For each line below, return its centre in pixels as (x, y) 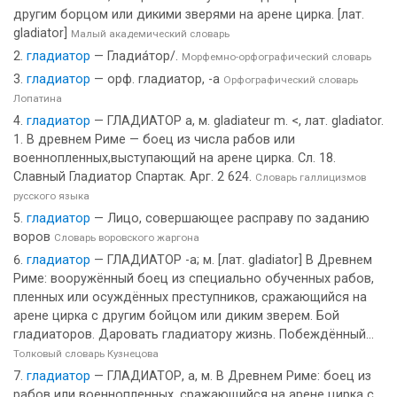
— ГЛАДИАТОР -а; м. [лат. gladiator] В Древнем (231, 260)
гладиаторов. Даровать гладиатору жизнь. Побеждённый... (194, 335)
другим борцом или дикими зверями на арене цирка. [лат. (189, 15)
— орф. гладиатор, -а (157, 79)
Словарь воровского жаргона (127, 237)
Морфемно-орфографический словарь (276, 57)
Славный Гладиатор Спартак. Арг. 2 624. (134, 177)
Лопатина (38, 98)
